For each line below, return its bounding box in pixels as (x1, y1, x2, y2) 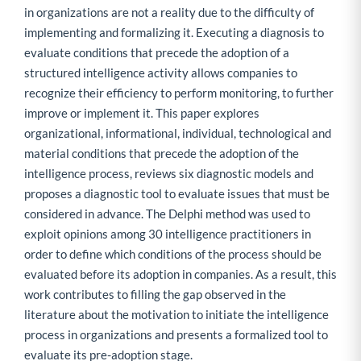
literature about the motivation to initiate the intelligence (24, 307, 329, 322)
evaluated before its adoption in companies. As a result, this (24, 267, 337, 282)
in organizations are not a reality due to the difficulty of (24, 5, 314, 20)
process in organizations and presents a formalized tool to (24, 327, 328, 342)
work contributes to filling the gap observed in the (24, 287, 286, 302)
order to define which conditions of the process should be (24, 247, 322, 262)
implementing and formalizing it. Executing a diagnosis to (24, 25, 324, 40)
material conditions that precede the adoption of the (24, 146, 299, 161)
